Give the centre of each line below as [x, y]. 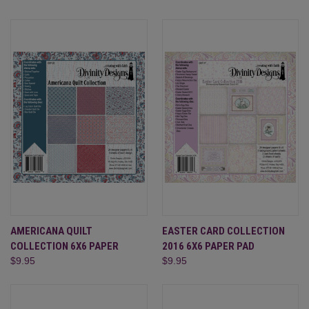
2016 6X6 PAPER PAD [208, 246]
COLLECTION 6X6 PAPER [64, 246]
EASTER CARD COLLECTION [223, 231]
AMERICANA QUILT [51, 231]
